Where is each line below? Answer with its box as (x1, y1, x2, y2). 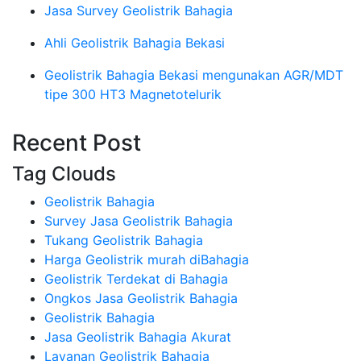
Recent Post (12, 128, 141, 156)
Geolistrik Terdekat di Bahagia (44, 270, 228, 287)
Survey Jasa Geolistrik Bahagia (44, 212, 233, 229)
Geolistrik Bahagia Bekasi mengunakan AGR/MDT (44, 66, 343, 83)
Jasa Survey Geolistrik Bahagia (44, 2, 233, 19)
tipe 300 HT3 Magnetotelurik (44, 85, 222, 102)
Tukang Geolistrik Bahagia (44, 231, 203, 248)
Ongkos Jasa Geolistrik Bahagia (44, 289, 238, 306)
